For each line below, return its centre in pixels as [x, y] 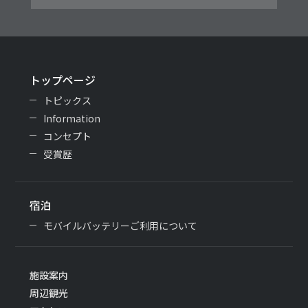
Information [71, 118]
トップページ [62, 79]
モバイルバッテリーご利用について [120, 225]
